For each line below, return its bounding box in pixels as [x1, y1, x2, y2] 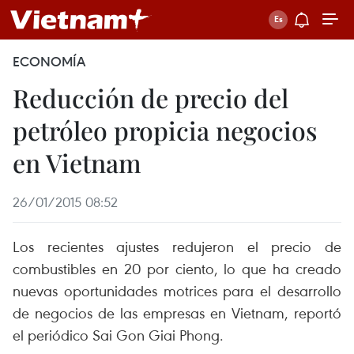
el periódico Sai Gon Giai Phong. [13, 325, 224, 345]
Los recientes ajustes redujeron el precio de [13, 236, 341, 256]
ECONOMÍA [13, 53, 85, 70]
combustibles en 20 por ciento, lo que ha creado [13, 258, 341, 278]
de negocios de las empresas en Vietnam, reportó [13, 303, 341, 322]
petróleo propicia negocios [13, 113, 317, 147]
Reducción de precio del [13, 81, 288, 115]
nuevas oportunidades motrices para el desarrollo [13, 281, 341, 300]
